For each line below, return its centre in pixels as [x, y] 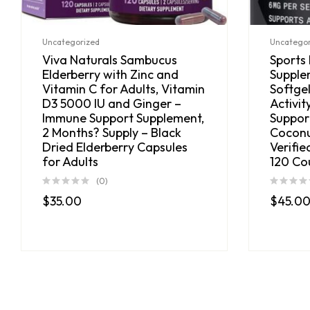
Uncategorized [71, 42]
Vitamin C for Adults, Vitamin [124, 89]
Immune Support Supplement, [123, 118]
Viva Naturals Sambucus [110, 60]
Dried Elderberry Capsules [115, 147]
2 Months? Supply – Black [112, 132]
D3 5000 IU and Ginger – [112, 103]
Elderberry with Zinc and [110, 74]
